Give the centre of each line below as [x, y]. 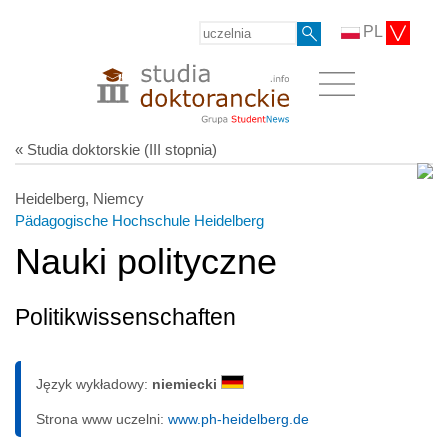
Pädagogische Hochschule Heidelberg [139, 220]
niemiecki [186, 383]
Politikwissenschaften [125, 317]
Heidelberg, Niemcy [79, 198]
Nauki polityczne [146, 261]
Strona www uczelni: [102, 418]
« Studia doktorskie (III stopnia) [116, 149]
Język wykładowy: [94, 383]
